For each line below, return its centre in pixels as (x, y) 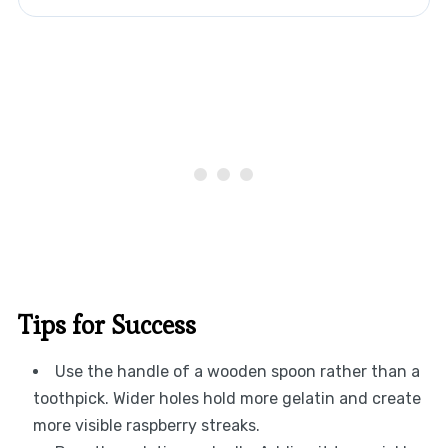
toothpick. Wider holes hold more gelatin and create (226, 399)
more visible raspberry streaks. (146, 426)
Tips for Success (106, 325)
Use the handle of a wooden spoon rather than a (237, 372)
